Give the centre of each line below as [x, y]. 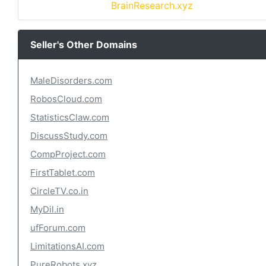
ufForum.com [58, 228]
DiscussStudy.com [69, 136]
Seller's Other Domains [84, 45]
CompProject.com [68, 154]
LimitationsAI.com [67, 246]
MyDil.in [47, 209]
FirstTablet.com [63, 172]
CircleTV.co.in [59, 191]
